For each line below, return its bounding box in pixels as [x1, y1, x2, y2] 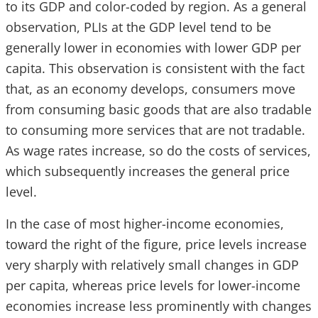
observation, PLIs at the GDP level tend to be [6, 18, 271, 35]
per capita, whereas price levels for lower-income [6, 277, 300, 294]
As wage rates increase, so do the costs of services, [6, 142, 311, 159]
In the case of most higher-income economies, [6, 215, 284, 232]
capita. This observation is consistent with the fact [6, 60, 305, 77]
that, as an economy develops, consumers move [6, 80, 295, 97]
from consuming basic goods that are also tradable [6, 101, 312, 118]
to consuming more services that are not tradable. [6, 121, 305, 138]
